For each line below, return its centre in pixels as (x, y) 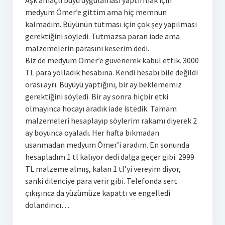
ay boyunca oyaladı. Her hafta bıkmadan (92, 132)
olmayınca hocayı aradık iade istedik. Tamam (101, 108)
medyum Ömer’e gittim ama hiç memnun (96, 12)
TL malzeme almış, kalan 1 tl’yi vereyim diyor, (103, 168)
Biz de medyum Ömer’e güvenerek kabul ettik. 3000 (112, 60)
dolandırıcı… (47, 205)
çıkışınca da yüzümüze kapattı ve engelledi (97, 193)
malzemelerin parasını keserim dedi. (87, 48)
